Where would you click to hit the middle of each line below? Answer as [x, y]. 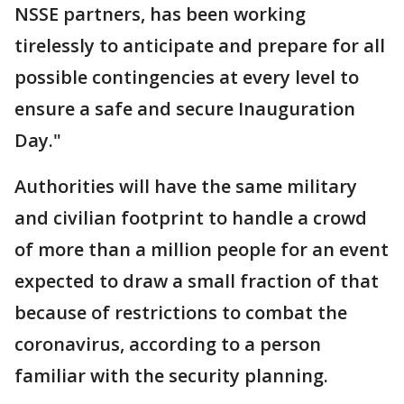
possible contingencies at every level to [187, 77]
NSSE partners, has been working [160, 14]
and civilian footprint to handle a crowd [191, 218]
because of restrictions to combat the [181, 312]
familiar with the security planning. [171, 376]
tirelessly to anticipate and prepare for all [200, 46]
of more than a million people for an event [202, 249]
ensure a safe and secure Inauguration [185, 109]
